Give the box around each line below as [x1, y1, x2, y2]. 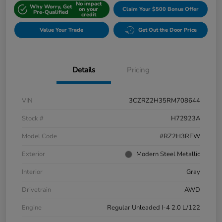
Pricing [127, 65, 150, 75]
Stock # [22, 114, 44, 123]
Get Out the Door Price [138, 26, 197, 34]
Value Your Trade [40, 26, 84, 34]
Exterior [22, 150, 45, 159]
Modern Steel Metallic [136, 150, 200, 159]
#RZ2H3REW [160, 132, 200, 141]
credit [81, 11, 96, 19]
